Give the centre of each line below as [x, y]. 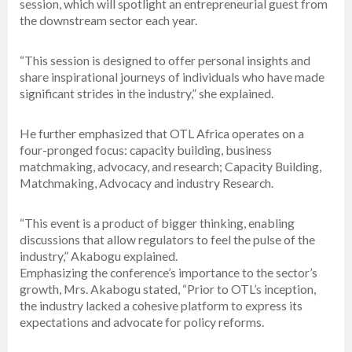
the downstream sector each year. [108, 20]
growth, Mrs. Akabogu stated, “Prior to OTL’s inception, [168, 289]
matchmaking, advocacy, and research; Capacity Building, [170, 167]
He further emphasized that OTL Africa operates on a [162, 134]
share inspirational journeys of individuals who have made [172, 77]
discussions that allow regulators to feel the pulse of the [167, 240]
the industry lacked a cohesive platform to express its [161, 306]
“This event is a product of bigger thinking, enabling [157, 223]
